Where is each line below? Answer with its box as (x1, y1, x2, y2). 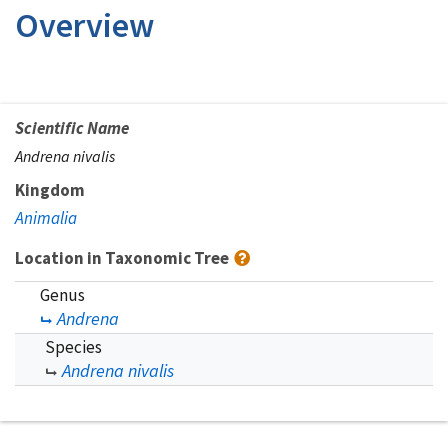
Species (45, 336, 102, 358)
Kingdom (15, 179, 85, 201)
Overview (15, 4, 154, 46)
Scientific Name (15, 117, 129, 139)
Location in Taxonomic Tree (15, 247, 232, 269)
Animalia (15, 207, 77, 229)
